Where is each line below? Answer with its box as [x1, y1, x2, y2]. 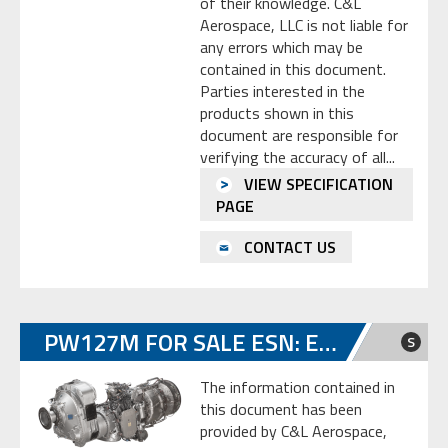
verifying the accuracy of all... [200, 144, 395, 169]
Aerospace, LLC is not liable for [200, 12, 408, 37]
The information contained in [200, 374, 395, 399]
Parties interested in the [200, 78, 365, 103]
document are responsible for [200, 122, 398, 147]
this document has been [200, 396, 362, 421]
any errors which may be [200, 34, 363, 59]
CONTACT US [240, 235, 336, 260]
